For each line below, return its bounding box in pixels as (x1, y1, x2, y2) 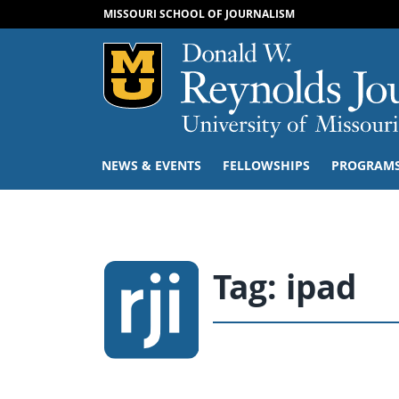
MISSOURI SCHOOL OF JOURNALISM (102, 6, 295, 21)
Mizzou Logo (221, 45, 304, 64)
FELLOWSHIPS (223, 157, 310, 175)
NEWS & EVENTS (102, 157, 201, 175)
